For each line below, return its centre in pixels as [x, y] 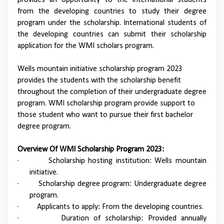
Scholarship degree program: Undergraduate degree [123, 184]
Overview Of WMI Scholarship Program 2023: [91, 149]
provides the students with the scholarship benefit [99, 80]
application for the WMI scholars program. [86, 46]
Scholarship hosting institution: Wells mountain [127, 161]
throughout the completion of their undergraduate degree [112, 92]
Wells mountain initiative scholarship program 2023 [100, 69]
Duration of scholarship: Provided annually [134, 218]
